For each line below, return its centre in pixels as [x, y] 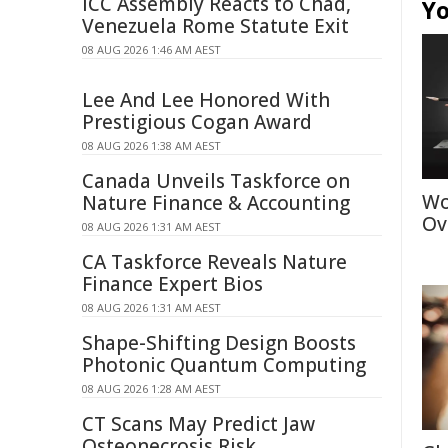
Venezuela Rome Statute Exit [215, 26]
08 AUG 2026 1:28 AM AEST [151, 388]
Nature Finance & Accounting [216, 203]
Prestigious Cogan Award [197, 122]
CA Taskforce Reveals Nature [214, 262]
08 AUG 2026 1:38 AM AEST [151, 145]
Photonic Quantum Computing [224, 365]
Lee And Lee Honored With [206, 100]
